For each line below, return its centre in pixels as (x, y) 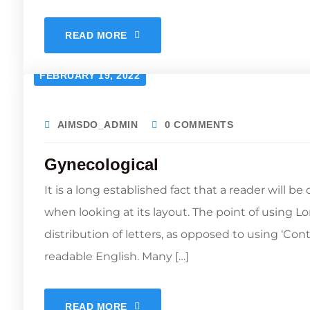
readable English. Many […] (117, 256)
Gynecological (101, 164)
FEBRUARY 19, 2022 (90, 75)
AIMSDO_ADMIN (98, 125)
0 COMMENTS (199, 125)
